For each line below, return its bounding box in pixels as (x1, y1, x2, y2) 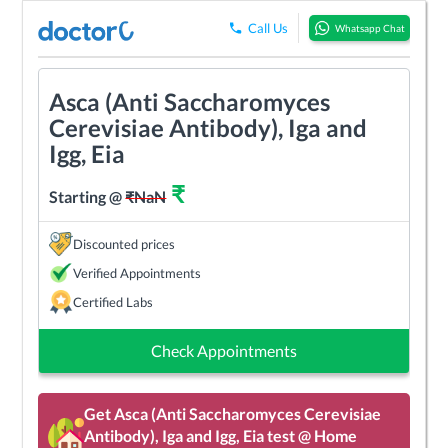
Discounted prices (73, 235, 176, 252)
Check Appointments (151, 340, 297, 360)
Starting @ (49, 186, 126, 206)
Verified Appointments (73, 264, 202, 281)
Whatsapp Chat (334, 22, 405, 35)
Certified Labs (73, 293, 154, 310)
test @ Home (264, 425, 358, 445)
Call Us (247, 20, 288, 37)
